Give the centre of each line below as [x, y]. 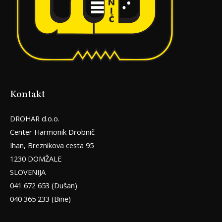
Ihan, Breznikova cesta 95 [52, 145]
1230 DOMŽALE [36, 158]
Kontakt [28, 94]
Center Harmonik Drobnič [52, 132]
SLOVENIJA [28, 172]
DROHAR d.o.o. [35, 118]
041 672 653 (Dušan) [44, 185]
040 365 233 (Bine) [40, 198]
